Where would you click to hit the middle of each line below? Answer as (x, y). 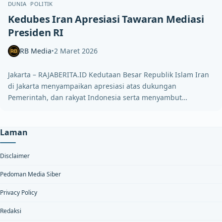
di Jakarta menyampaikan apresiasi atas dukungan (92, 86)
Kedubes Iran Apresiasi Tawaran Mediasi (106, 19)
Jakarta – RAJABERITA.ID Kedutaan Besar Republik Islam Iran (109, 74)
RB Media (36, 51)
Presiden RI (36, 32)
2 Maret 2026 (76, 51)
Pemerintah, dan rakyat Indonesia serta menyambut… (98, 97)
